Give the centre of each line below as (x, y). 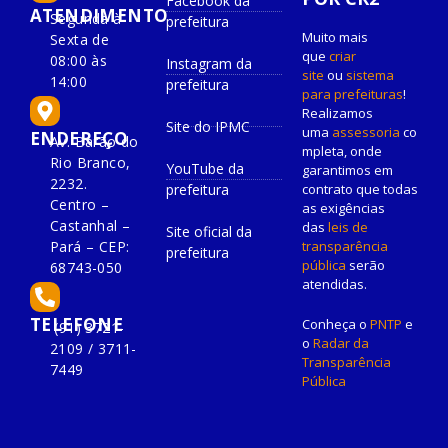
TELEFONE (77, 325)
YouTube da (205, 169)
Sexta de (80, 40)
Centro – (80, 205)
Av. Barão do (94, 142)
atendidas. (334, 284)
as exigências (343, 208)
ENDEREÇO (79, 139)
